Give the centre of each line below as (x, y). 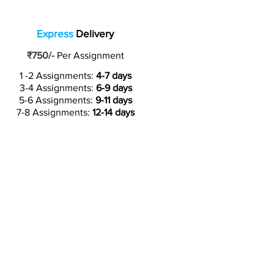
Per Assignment (89, 55)
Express (55, 33)
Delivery (94, 33)
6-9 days (113, 87)
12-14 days (113, 112)
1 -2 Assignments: (58, 75)
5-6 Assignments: (57, 100)
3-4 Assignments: (56, 87)
